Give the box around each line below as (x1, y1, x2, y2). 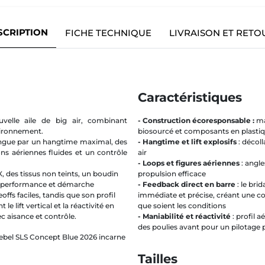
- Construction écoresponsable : (137, 115, 254, 125)
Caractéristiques (137, 90, 242, 105)
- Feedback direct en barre (137, 179, 235, 189)
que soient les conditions (137, 201, 226, 210)
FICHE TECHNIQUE (65, 27, 151, 39)
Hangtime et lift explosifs (142, 137, 237, 146)
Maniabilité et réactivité (142, 211, 231, 221)
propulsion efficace (137, 169, 206, 178)
